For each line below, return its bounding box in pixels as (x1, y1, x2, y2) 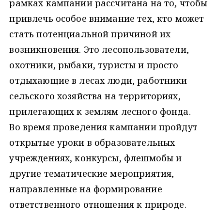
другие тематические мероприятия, (9, 168, 174, 180)
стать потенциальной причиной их (9, 28, 171, 40)
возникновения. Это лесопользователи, (9, 44, 189, 56)
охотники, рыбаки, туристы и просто (9, 59, 179, 71)
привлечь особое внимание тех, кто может (9, 13, 204, 25)
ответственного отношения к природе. (9, 199, 186, 211)
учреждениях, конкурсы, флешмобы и (9, 152, 182, 164)
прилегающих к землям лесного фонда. (9, 106, 191, 118)
